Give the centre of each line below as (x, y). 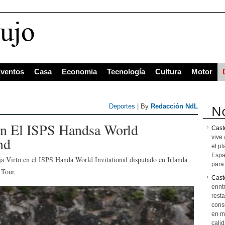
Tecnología (126, 72)
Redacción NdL (174, 106)
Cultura (168, 72)
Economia (79, 72)
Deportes (122, 106)
